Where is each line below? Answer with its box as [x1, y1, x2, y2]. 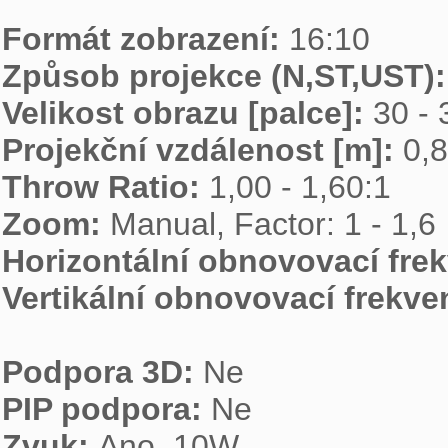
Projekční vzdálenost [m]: [2, 132, 403, 168]
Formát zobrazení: [2, 21, 289, 57]
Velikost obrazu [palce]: [2, 95, 373, 131]
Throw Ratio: [2, 169, 209, 205]
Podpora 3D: [2, 354, 203, 390]
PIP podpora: [2, 391, 211, 427]
